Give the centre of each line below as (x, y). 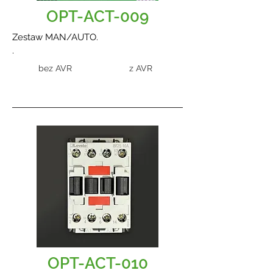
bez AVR (55, 68)
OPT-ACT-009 (97, 16)
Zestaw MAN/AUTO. (55, 37)
